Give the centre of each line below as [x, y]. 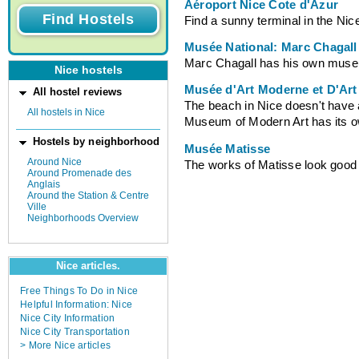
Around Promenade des [79, 173]
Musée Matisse [228, 149]
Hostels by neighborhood [96, 141]
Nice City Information [68, 319]
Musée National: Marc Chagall [271, 48]
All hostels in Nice [66, 112]
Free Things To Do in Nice [79, 291]
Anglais [44, 184]
